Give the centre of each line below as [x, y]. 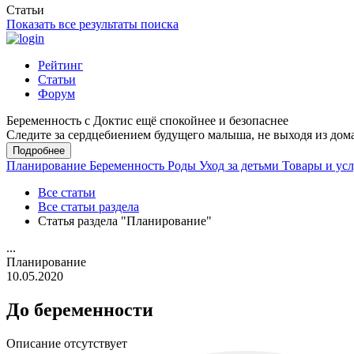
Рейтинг [60, 65]
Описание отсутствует [67, 343]
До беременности [80, 309]
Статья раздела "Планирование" [125, 221]
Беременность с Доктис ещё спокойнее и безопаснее [147, 121]
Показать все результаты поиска [92, 24]
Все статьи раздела [88, 207]
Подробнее [39, 151]
